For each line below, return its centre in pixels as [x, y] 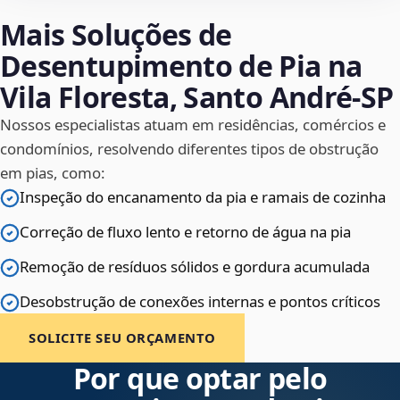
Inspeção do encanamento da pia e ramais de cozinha [203, 197]
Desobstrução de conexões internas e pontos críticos [200, 302]
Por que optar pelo [200, 379]
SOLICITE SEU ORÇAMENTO [123, 338]
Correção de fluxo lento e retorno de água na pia [185, 232]
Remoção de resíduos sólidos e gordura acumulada [195, 267]
